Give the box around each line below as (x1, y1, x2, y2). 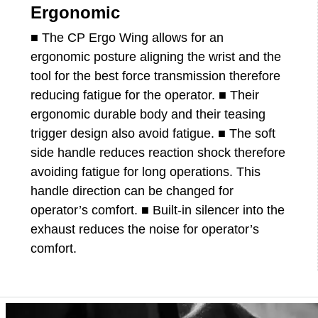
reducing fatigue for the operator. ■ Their (31, 87, 260, 102)
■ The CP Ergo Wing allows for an (31, 30, 224, 45)
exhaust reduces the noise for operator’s (31, 221, 260, 236)
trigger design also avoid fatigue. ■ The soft (31, 126, 276, 141)
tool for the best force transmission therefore (31, 68, 281, 83)
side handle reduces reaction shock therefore (31, 145, 286, 160)
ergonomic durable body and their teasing (31, 106, 266, 121)
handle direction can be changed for (31, 183, 234, 198)
